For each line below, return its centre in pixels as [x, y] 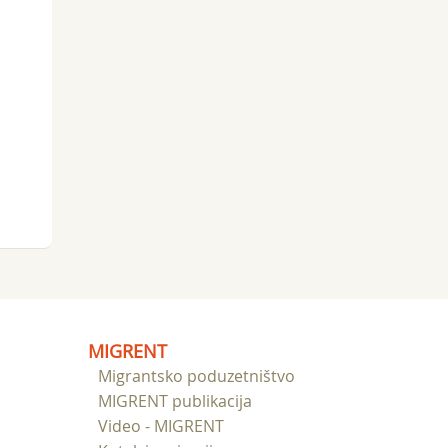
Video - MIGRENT [161, 426]
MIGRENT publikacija [175, 401]
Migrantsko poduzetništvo [196, 376]
